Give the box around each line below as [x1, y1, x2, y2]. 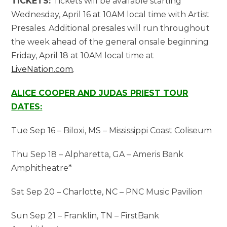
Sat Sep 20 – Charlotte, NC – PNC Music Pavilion [11, 187, 203, 197]
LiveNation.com [11, 64, 73, 74]
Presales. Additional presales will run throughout [11, 23, 210, 33]
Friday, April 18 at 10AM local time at [11, 51, 155, 61]
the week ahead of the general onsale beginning [11, 37, 209, 47]
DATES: [11, 102, 43, 112]
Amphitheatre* [11, 163, 72, 173]
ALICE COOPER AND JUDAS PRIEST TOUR [11, 88, 188, 98]
